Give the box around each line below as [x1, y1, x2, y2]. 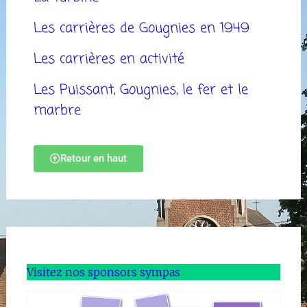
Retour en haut [60, 152, 127, 165]
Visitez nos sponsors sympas [26, 265, 180, 280]
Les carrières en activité [33, 49, 184, 71]
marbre [33, 100, 81, 122]
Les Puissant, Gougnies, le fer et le [33, 79, 248, 101]
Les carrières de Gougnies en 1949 [33, 18, 249, 40]
